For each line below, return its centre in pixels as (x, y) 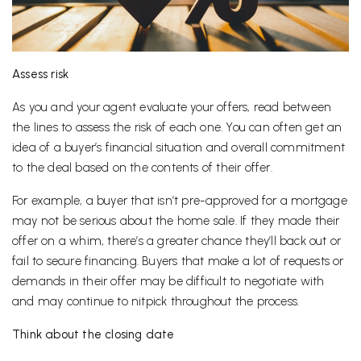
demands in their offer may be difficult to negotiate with (168, 282)
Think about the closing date (93, 335)
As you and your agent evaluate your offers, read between (172, 108)
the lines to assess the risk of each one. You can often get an (177, 128)
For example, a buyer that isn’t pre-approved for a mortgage (180, 201)
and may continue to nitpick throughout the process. (156, 302)
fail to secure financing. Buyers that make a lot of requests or (178, 261)
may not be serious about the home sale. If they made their (176, 221)
